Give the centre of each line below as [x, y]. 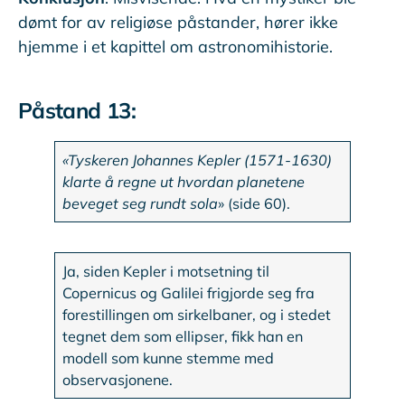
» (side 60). [254, 204]
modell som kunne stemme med [169, 358]
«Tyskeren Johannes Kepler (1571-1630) [198, 160]
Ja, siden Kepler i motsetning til [166, 272]
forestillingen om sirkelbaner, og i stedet [197, 315]
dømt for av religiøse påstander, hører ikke [178, 23]
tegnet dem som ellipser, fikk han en [183, 337]
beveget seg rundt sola [141, 204]
